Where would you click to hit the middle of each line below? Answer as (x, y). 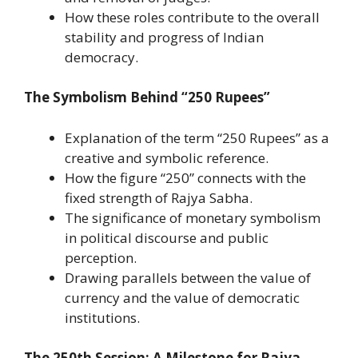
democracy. (101, 57)
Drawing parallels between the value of (188, 277)
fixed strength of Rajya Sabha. (159, 197)
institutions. (102, 317)
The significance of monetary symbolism (193, 217)
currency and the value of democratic (182, 297)
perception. (101, 257)
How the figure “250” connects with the (185, 177)
